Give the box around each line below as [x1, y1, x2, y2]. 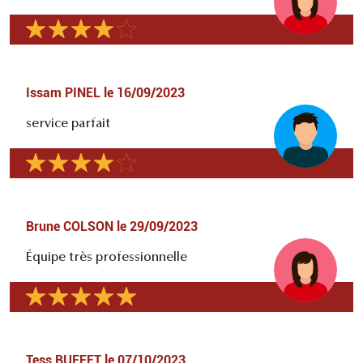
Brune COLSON [26, 219, 113, 235]
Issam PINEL [26, 85, 100, 101]
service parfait [26, 117, 110, 131]
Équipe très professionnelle [26, 251, 187, 265]
